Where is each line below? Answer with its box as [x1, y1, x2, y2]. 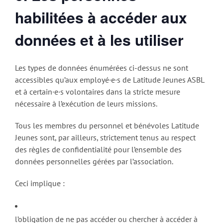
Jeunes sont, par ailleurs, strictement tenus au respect [15, 132, 196, 143]
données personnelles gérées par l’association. [15, 156, 173, 167]
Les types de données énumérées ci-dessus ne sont [15, 63, 188, 73]
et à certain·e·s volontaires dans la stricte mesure [15, 87, 180, 97]
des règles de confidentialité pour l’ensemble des [15, 144, 182, 155]
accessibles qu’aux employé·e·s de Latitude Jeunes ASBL [15, 75, 204, 85]
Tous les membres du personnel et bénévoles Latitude [15, 120, 199, 131]
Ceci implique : [15, 178, 65, 189]
